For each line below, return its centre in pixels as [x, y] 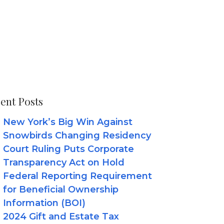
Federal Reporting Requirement [77, 176]
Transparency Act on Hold [63, 162]
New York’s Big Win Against [67, 122]
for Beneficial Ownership [60, 189]
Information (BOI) [44, 203]
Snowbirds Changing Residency [77, 135]
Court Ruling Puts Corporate [68, 149]
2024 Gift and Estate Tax [61, 216]
